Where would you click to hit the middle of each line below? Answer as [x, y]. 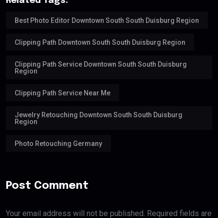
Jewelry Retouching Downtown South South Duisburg [99, 115]
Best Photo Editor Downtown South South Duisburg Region [107, 20]
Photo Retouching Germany [58, 143]
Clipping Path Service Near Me [63, 93]
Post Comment [47, 186]
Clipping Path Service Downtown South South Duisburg [101, 64]
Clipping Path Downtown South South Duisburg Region [100, 42]
